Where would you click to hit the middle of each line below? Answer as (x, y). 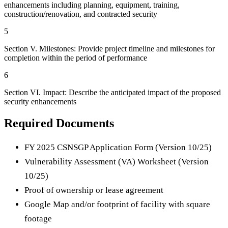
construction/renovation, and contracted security (81, 14)
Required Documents (59, 123)
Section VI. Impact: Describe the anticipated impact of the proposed (112, 93)
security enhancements (40, 102)
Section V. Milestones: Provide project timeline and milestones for (109, 49)
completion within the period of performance (76, 58)
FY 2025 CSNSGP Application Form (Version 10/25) (118, 147)
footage (38, 219)
